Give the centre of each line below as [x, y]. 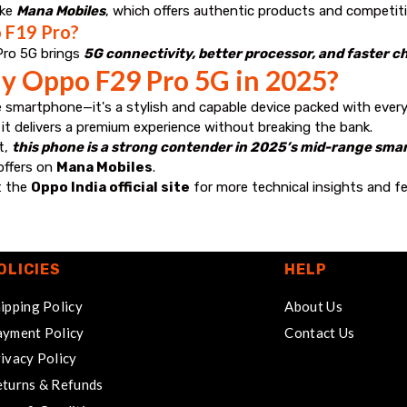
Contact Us [320, 332]
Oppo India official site [110, 187]
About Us [313, 306]
